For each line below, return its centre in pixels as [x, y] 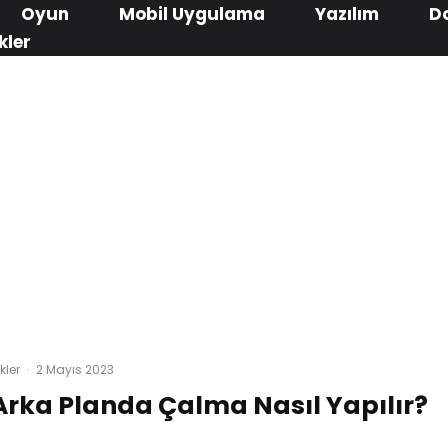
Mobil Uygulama [191, 14]
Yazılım [346, 14]
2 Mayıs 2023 [74, 369]
